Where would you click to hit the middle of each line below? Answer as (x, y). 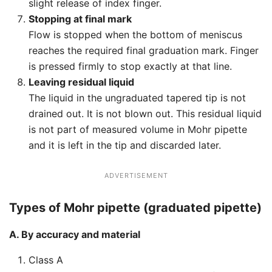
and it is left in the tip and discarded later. (125, 145)
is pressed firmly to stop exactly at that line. (130, 66)
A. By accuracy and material (75, 235)
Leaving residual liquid (81, 82)
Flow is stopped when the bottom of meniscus (135, 35)
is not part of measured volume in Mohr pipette (138, 130)
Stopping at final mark (80, 19)
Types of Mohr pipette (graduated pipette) (135, 208)
